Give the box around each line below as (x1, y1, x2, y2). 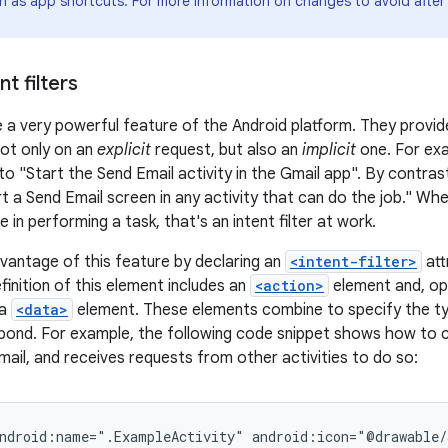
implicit (302, 140, 356, 160)
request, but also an (151, 140, 302, 160)
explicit (97, 140, 151, 160)
